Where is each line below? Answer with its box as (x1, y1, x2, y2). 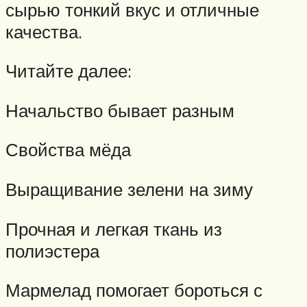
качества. (5, 20, 82, 42)
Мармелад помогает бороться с (5, 279, 262, 302)
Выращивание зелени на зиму (5, 178, 253, 201)
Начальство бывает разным (5, 99, 234, 121)
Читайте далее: (5, 60, 132, 82)
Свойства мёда (5, 138, 131, 161)
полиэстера (5, 239, 99, 262)
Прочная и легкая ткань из (5, 217, 222, 240)
